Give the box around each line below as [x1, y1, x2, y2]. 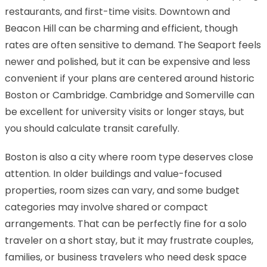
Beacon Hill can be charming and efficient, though [5, 21, 238, 35]
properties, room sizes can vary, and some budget [5, 183, 240, 197]
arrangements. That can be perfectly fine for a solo [5, 216, 247, 231]
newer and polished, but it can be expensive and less [5, 54, 250, 69]
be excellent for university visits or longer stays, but [5, 104, 244, 119]
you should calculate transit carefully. [5, 121, 179, 135]
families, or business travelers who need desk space [5, 250, 247, 264]
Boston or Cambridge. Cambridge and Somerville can [5, 88, 254, 102]
